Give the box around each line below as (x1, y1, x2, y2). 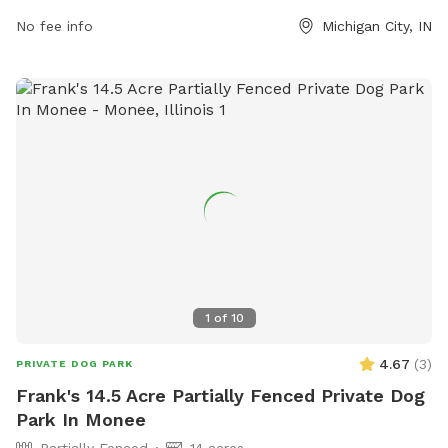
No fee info (16, 17, 93, 34)
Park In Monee (16, 409, 146, 431)
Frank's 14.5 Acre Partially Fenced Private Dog (16, 385, 425, 407)
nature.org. (16, 5, 89, 22)
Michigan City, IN (322, 17, 432, 34)
